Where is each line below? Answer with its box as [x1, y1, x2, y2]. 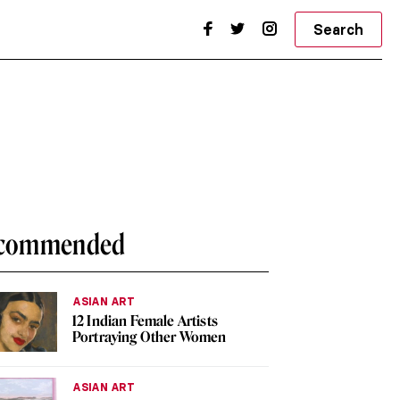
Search [313, 21, 363, 38]
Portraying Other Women [72, 329, 227, 346]
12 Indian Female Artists [72, 312, 218, 329]
